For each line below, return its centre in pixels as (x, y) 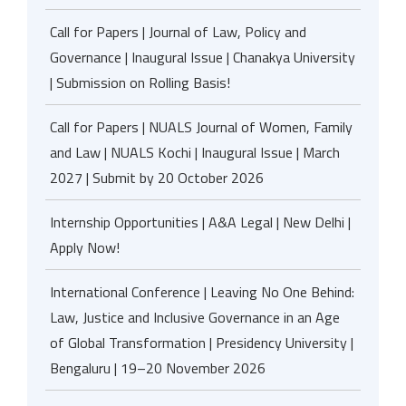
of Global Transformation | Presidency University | (202, 343)
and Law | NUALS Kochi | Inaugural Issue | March (195, 152)
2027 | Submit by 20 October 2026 (157, 178)
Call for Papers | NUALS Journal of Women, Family (201, 127)
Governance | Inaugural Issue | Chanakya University (203, 57)
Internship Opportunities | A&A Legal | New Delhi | (200, 222)
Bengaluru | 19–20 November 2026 (158, 368)
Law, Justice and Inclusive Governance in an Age (195, 317)
